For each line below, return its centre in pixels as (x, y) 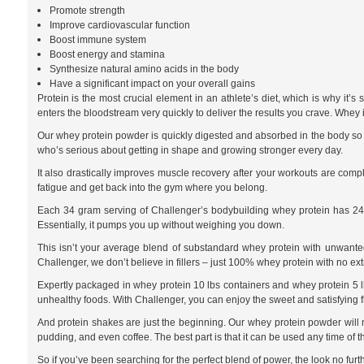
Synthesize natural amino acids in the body (144, 69)
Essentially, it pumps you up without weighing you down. (160, 225)
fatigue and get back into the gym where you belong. (152, 188)
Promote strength (87, 11)
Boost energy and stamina (107, 55)
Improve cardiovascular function (119, 26)
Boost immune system (97, 40)
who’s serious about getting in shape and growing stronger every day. (190, 151)
